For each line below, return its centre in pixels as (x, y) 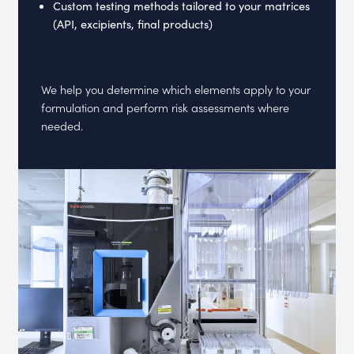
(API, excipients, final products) (133, 23)
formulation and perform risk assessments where (166, 107)
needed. (62, 125)
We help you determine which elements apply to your (176, 88)
